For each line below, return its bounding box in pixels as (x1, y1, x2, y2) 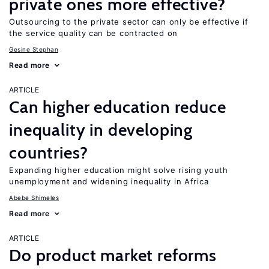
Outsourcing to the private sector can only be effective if (9, 17, 249, 26)
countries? (9, 142, 88, 163)
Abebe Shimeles (9, 194, 59, 201)
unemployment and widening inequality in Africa (9, 177, 209, 186)
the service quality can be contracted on (9, 28, 178, 38)
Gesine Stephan (9, 46, 58, 53)
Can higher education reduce (9, 97, 226, 117)
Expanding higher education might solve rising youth (9, 165, 228, 175)
